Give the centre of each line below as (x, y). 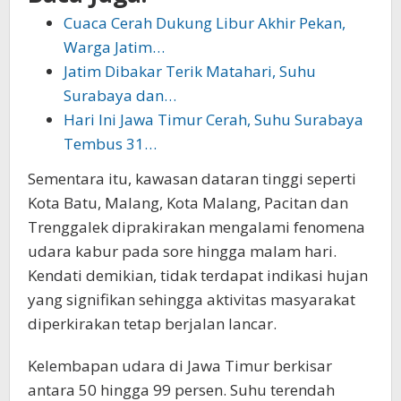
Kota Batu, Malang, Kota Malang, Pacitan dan (188, 202)
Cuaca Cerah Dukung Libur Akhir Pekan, (205, 23)
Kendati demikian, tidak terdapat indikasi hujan (198, 275)
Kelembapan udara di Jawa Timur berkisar (180, 365)
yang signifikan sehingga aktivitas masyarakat (192, 299)
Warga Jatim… (114, 47)
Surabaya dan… (120, 96)
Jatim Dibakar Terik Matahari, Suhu (190, 72)
